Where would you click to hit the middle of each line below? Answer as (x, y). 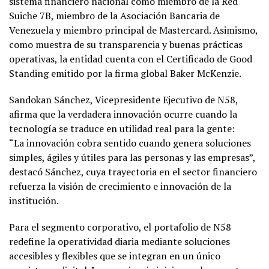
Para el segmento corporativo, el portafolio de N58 (120, 227)
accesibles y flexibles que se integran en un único (115, 255)
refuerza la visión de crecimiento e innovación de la (120, 186)
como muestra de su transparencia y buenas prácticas (126, 44)
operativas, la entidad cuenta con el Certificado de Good (131, 59)
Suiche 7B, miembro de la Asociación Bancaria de (114, 15)
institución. (34, 200)
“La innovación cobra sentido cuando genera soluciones (130, 143)
